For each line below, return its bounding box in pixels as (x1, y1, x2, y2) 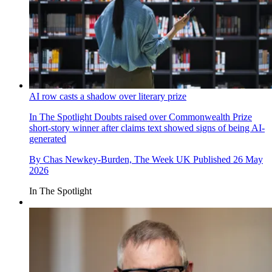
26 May (233, 154, 263, 165)
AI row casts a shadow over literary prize (29, 91, 186, 102)
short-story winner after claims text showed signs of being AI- (29, 123, 265, 134)
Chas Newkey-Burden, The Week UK (43, 154, 191, 165)
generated (29, 134, 66, 144)
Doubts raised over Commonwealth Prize (92, 112, 252, 123)
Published (193, 154, 233, 165)
